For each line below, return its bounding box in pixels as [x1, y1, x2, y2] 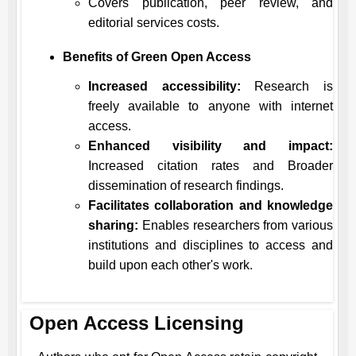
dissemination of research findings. [88, 179, 284, 192]
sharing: [88, 219, 138, 232]
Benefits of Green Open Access [63, 50, 251, 64]
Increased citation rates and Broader [88, 159, 333, 172]
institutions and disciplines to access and [88, 238, 333, 252]
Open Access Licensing [29, 312, 244, 334]
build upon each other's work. [88, 258, 253, 272]
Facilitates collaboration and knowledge [88, 199, 333, 212]
